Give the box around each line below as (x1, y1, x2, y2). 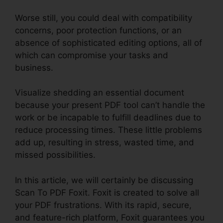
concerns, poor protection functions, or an (15, 25, 182, 35)
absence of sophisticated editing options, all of (15, 37, 202, 48)
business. (15, 62, 53, 73)
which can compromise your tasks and (15, 50, 168, 60)
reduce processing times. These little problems (15, 125, 202, 135)
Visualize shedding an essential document (15, 88, 184, 98)
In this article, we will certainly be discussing (15, 175, 193, 185)
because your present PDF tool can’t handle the (15, 100, 205, 111)
